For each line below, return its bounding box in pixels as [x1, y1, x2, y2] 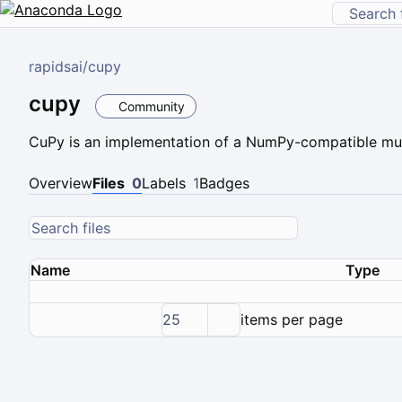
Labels [142, 174, 186, 193]
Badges [199, 174, 249, 193]
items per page [240, 310, 344, 329]
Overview [29, 174, 92, 193]
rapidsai [29, 57, 83, 75]
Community [118, 98, 185, 114]
